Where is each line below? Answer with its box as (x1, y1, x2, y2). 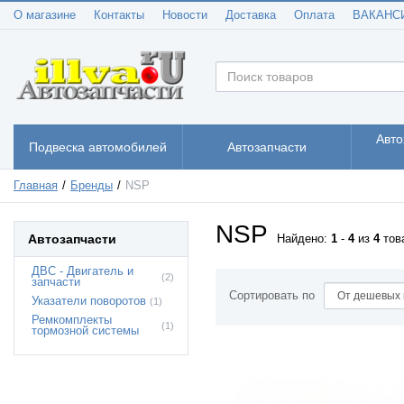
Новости (162, 9, 207, 22)
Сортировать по (229, 289, 315, 302)
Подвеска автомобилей (29, 139, 167, 154)
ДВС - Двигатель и (32, 264, 133, 278)
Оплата (294, 9, 335, 22)
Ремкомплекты (32, 313, 112, 326)
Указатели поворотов (32, 294, 146, 308)
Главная (14, 179, 58, 192)
